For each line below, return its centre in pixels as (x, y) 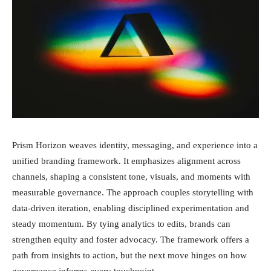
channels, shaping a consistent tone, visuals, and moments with (131, 176)
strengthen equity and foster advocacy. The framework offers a (131, 239)
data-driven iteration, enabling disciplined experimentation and (131, 208)
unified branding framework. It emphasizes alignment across (126, 161)
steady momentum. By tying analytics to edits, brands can (121, 224)
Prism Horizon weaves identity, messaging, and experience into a (135, 145)
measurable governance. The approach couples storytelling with (133, 192)
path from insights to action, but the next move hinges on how (129, 255)
